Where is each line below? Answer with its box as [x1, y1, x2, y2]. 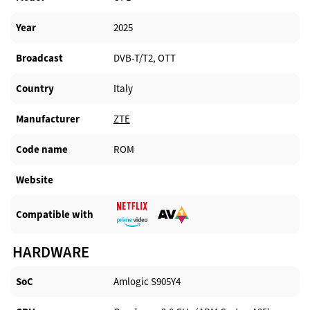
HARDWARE [12, 241, 89, 263]
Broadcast [16, 51, 63, 65]
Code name [16, 142, 68, 156]
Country [16, 81, 54, 95]
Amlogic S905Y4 [113, 275, 181, 289]
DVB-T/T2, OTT [113, 51, 176, 66]
